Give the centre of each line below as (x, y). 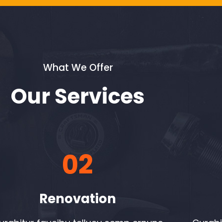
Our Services (78, 96)
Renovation (78, 198)
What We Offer (78, 67)
